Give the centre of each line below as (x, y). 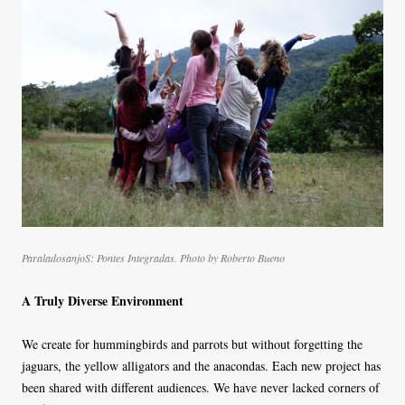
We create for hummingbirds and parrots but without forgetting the (192, 344)
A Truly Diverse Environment (103, 300)
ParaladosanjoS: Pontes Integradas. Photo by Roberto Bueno (153, 257)
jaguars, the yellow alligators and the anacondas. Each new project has (201, 365)
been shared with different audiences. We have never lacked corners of (201, 387)
